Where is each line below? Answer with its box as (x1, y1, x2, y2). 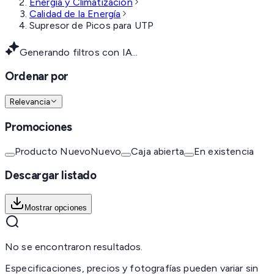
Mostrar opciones (24, 202, 87, 212)
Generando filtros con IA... (20, 46, 138, 58)
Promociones (5, 119, 72, 134)
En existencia (193, 145, 254, 157)
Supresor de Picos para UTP (29, 19, 154, 31)
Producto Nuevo (15, 145, 91, 157)
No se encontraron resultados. (5, 240, 143, 253)
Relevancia (10, 97, 51, 107)
